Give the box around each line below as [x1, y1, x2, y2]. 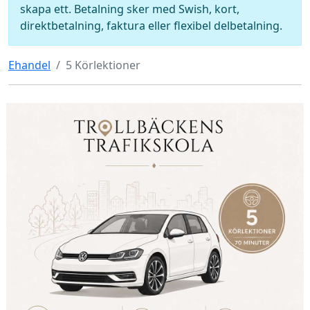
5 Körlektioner [66, 57, 140, 73]
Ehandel [8, 57, 51, 73]
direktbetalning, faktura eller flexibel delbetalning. [20, 17, 282, 33]
